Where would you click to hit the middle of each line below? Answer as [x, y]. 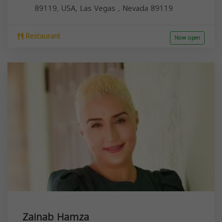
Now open [187, 38]
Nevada [137, 8]
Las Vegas [99, 8]
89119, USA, [57, 8]
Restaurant [42, 36]
